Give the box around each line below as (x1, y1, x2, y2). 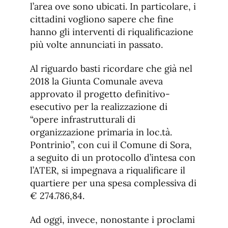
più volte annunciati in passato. (30, 39, 163, 51)
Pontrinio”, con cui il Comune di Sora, (30, 139, 192, 151)
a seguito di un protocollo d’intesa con (30, 152, 195, 164)
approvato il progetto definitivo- (30, 88, 170, 100)
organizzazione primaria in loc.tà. (30, 126, 172, 138)
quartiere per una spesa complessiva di (30, 177, 196, 189)
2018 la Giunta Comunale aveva (30, 75, 163, 88)
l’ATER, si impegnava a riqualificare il (30, 164, 185, 177)
